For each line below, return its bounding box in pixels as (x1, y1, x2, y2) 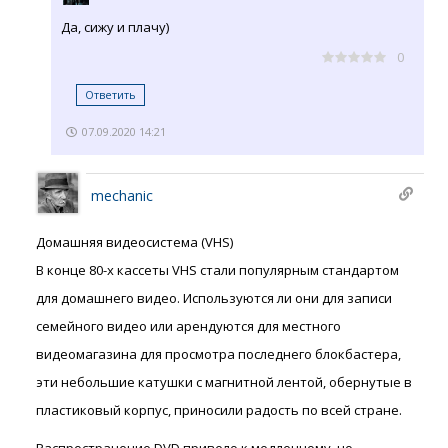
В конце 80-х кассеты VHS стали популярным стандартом (36, 261, 399, 280)
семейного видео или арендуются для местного (36, 317, 341, 336)
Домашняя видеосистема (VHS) (36, 233, 233, 252)
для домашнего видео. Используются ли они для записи (36, 289, 392, 308)
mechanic (91, 186, 153, 206)
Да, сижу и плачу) (61, 18, 169, 37)
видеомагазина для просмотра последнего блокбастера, (36, 345, 401, 364)
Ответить (85, 87, 136, 103)
